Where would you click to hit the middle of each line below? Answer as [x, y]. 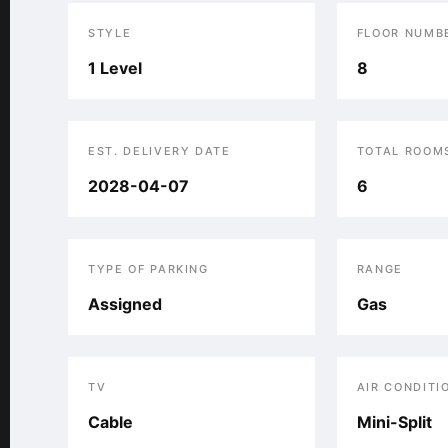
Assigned [125, 304]
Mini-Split [394, 422]
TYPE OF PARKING [148, 269]
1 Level [115, 68]
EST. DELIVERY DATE [159, 151]
